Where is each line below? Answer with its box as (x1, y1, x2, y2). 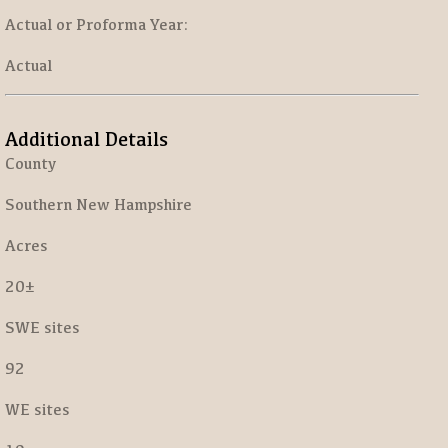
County (5, 154, 56, 173)
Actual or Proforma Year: (5, 15, 189, 34)
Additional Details (5, 127, 168, 150)
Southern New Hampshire (5, 195, 192, 214)
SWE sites (5, 318, 80, 337)
